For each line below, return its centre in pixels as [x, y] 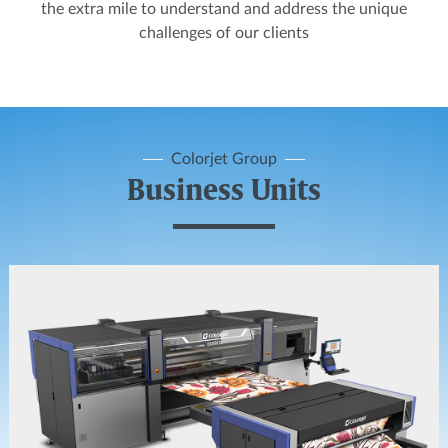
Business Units [224, 191]
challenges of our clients [224, 32]
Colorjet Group [224, 158]
